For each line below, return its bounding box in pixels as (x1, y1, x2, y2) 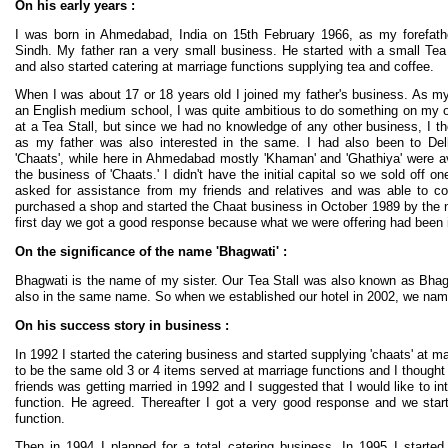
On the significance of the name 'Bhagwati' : (15, 244, 287, 260)
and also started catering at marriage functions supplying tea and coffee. (15, 58, 434, 74)
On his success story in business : (15, 317, 229, 333)
